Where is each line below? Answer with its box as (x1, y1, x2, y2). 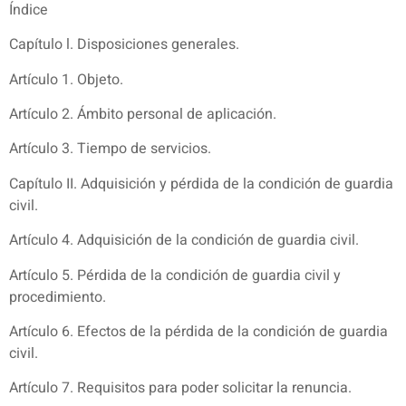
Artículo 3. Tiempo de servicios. (9, 138, 211, 160)
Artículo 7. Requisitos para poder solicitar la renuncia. (9, 377, 352, 400)
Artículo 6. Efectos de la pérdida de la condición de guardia (9, 320, 388, 343)
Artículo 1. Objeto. (9, 68, 123, 91)
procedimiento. (9, 285, 106, 308)
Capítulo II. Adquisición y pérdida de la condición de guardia (9, 172, 393, 195)
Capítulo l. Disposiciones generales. (9, 34, 239, 56)
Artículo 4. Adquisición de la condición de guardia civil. (9, 229, 359, 252)
